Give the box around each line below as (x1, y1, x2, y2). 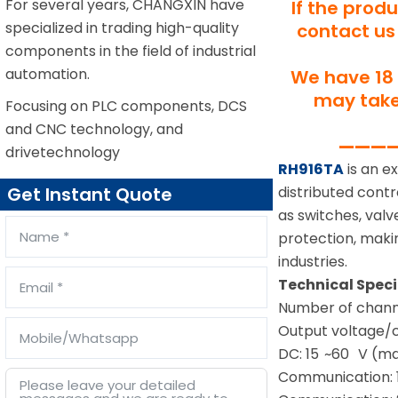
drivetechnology (5, 142, 120, 163)
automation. (5, 64, 90, 84)
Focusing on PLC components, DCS (5, 96, 247, 116)
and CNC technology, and (5, 119, 183, 139)
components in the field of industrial (5, 41, 256, 61)
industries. (278, 251, 348, 272)
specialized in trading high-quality (5, 18, 239, 38)
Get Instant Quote (7, 182, 172, 207)
